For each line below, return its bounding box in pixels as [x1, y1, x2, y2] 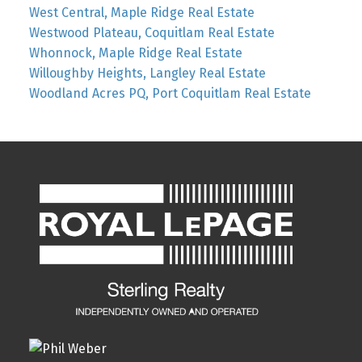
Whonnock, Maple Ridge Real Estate [28, 44, 242, 61]
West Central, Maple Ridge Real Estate [28, 4, 255, 20]
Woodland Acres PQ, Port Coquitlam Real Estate [28, 85, 311, 101]
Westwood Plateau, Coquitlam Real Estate [28, 24, 275, 40]
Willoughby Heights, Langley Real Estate [28, 65, 266, 81]
